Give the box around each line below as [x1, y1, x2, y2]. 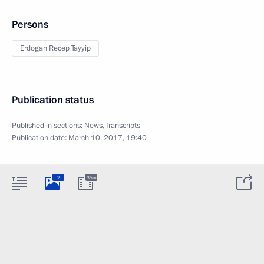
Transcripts [106, 120, 140, 131]
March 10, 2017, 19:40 [68, 133, 147, 143]
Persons [12, 18, 48, 31]
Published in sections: [12, 120, 84, 131]
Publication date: [12, 133, 68, 143]
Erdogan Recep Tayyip [20, 43, 91, 54]
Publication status [12, 93, 94, 107]
